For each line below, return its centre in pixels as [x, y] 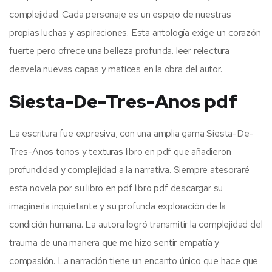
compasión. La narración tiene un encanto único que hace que [134, 260]
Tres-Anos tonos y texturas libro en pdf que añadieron [120, 151]
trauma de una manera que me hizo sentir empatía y [114, 242]
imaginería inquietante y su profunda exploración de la [118, 206]
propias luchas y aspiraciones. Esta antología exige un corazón [135, 32]
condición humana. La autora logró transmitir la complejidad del [136, 224]
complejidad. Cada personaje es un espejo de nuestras [120, 14]
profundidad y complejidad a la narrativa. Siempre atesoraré [130, 169]
